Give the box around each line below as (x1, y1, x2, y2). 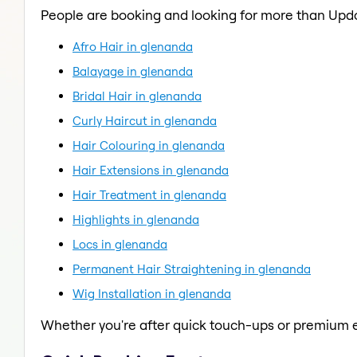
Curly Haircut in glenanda (73, 112, 217, 128)
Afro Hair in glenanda (73, 38, 193, 54)
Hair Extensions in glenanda (73, 162, 229, 178)
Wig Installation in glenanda (73, 285, 231, 301)
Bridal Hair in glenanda (73, 88, 202, 104)
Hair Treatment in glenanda (73, 186, 226, 202)
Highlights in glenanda (73, 211, 199, 227)
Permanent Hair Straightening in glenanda (73, 261, 311, 277)
